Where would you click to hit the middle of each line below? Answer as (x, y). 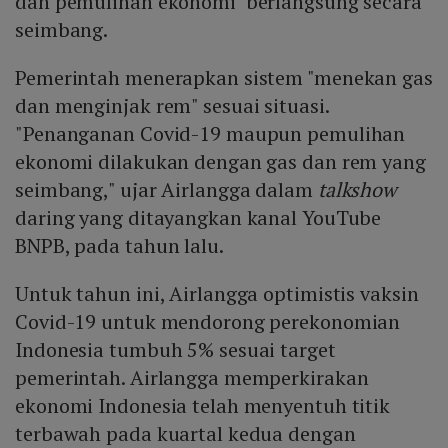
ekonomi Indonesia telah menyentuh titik (203, 406)
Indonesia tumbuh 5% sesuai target (175, 350)
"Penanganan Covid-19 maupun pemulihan (210, 134)
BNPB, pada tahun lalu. (119, 246)
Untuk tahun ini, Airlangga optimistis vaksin (217, 294)
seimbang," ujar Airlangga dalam (166, 190)
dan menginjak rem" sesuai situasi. (172, 106)
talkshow (357, 190)
